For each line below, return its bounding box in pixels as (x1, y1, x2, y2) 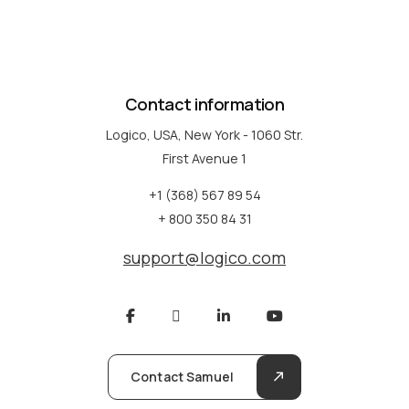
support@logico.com (123, 246, 286, 268)
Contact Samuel (131, 367, 234, 385)
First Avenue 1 (163, 150, 246, 168)
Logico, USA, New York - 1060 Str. (106, 126, 303, 144)
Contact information (124, 93, 285, 115)
